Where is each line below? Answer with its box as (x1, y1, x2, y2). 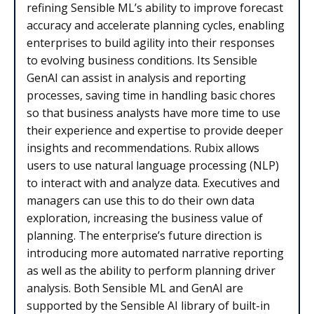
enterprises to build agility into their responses (27, 34, 275, 50)
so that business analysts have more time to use (27, 104, 280, 121)
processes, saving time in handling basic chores (27, 87, 275, 103)
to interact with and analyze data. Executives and (27, 175, 280, 191)
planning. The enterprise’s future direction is (27, 227, 262, 243)
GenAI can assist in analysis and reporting (27, 69, 246, 86)
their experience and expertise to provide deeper (27, 122, 283, 138)
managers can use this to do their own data (27, 192, 254, 208)
